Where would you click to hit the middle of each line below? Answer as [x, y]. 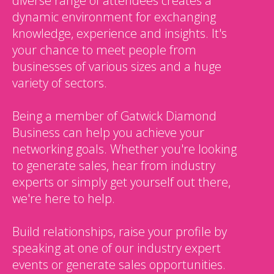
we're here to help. [64, 198]
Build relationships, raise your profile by [120, 231]
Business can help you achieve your [108, 132]
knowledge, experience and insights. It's [120, 33]
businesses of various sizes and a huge [117, 66]
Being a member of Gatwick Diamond [114, 116]
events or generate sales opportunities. [119, 264]
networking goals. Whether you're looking [124, 149]
